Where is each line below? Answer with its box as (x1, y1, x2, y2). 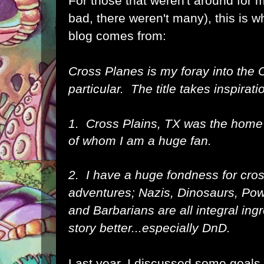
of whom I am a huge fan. (68, 134, 212, 147)
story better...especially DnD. (68, 221, 230, 235)
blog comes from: (68, 29, 166, 42)
